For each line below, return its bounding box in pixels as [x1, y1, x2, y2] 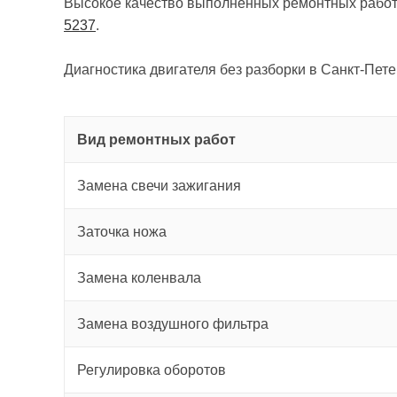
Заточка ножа [77, 224, 167, 239]
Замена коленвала [77, 270, 201, 285]
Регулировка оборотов [77, 362, 226, 378]
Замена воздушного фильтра [77, 316, 269, 331]
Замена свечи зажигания [77, 178, 241, 193]
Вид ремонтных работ [77, 132, 236, 147]
